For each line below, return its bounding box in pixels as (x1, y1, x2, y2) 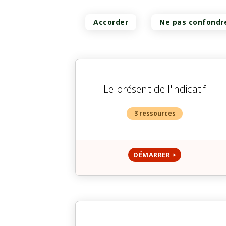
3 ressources (134, 109, 176, 118)
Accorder (93, 17, 128, 27)
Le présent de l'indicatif (103, 82, 206, 96)
